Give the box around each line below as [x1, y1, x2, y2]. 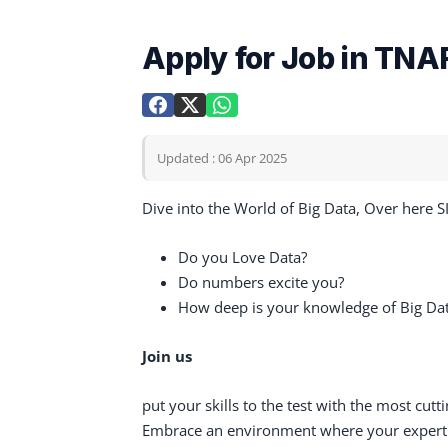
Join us [142, 346, 192, 366]
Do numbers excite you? [178, 272, 344, 292]
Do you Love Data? [178, 247, 307, 267]
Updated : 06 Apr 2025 [157, 149, 287, 167]
